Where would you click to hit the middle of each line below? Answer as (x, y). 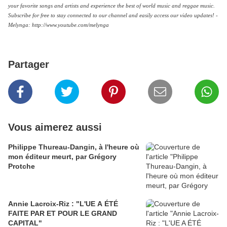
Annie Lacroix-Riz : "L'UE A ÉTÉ (63, 204)
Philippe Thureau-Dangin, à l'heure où (74, 147)
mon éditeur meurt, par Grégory (62, 157)
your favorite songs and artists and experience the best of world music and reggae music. (111, 6)
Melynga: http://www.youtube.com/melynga (59, 25)
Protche (22, 166)
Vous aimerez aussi (55, 127)
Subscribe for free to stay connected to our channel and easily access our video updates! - (113, 16)
